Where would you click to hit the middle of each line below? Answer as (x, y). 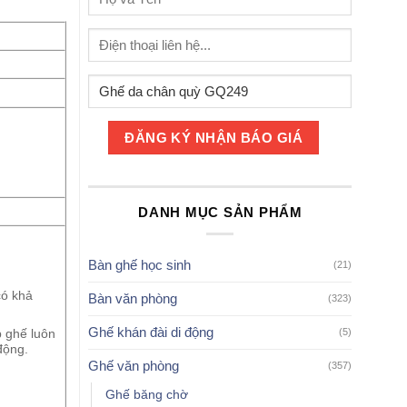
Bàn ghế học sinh (140, 264)
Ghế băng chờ (147, 394)
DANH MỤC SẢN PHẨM (220, 212)
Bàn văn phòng (133, 298)
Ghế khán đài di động (151, 332)
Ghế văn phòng (134, 365)
